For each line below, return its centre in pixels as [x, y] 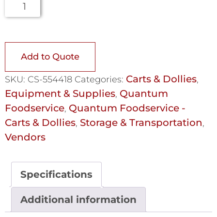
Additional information [78, 200]
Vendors [25, 137]
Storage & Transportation [141, 123]
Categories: [100, 80]
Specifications [56, 175]
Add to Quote [50, 57]
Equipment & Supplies [60, 94]
